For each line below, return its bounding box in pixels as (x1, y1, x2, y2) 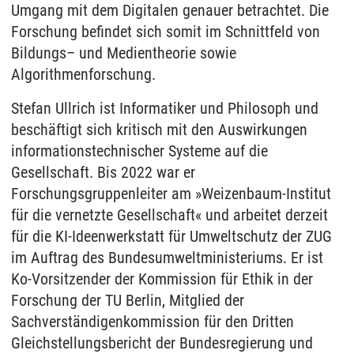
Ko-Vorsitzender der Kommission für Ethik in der (11, 269, 313, 288)
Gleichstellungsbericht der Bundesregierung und (11, 333, 313, 352)
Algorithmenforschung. (11, 65, 156, 84)
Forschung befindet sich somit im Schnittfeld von (11, 22, 320, 41)
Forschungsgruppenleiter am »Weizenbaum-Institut (11, 184, 331, 203)
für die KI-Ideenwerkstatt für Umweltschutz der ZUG (11, 227, 332, 246)
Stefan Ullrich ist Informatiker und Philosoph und (11, 99, 318, 118)
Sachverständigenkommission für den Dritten (11, 312, 294, 331)
